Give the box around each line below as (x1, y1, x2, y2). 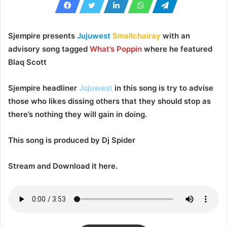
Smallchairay (112, 30, 161, 41)
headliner (41, 83, 79, 93)
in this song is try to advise (112, 83, 213, 93)
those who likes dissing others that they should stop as (8, 96, 211, 106)
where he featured (142, 44, 212, 54)
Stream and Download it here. (8, 161, 118, 171)
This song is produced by (8, 135, 102, 145)
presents (41, 30, 77, 41)
